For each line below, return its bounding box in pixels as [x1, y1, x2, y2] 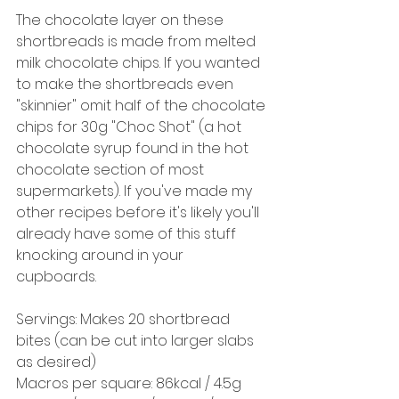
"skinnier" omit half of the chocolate [16, 94, 269, 116]
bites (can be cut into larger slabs [16, 330, 257, 351]
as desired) [16, 351, 100, 372]
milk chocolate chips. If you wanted [16, 52, 264, 73]
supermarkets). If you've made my [16, 180, 256, 201]
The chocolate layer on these [16, 9, 227, 30]
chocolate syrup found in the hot [16, 137, 252, 159]
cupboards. [16, 265, 100, 287]
